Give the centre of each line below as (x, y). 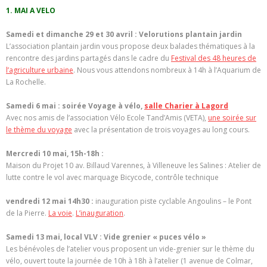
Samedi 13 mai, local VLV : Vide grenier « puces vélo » (106, 237)
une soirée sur (232, 117)
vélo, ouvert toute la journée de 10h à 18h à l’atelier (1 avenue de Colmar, (129, 260)
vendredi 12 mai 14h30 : (51, 201)
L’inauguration (100, 213)
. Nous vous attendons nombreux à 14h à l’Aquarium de (167, 70)
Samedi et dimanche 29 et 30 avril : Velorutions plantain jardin (124, 34)
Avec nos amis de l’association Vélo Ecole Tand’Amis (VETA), (107, 117)
